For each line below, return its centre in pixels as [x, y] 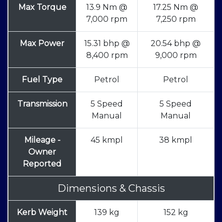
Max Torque [42, 7]
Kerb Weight [42, 213]
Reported [42, 164]
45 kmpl [107, 140]
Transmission [42, 104]
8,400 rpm [107, 55]
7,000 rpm [107, 19]
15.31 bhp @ [107, 44]
